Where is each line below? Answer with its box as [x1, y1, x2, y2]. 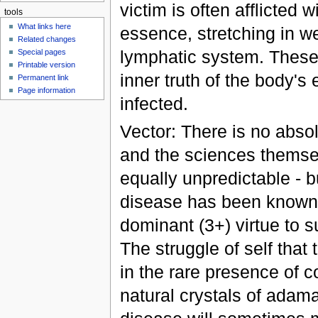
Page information [18, 86, 76, 95]
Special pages [18, 48, 67, 57]
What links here [18, 22, 72, 31]
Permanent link [18, 73, 70, 82]
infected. [119, 93, 188, 114]
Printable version [18, 60, 76, 70]
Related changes [18, 35, 77, 44]
